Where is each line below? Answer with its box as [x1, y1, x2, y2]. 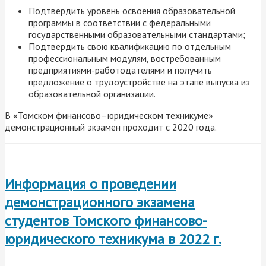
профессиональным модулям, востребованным [28, 52, 221, 64]
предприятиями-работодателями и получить [28, 64, 212, 76]
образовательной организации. [28, 87, 156, 100]
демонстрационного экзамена [5, 192, 195, 211]
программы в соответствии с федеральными [28, 16, 211, 28]
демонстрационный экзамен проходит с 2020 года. [5, 121, 217, 133]
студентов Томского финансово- [5, 211, 207, 230]
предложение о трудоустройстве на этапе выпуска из [28, 75, 250, 88]
